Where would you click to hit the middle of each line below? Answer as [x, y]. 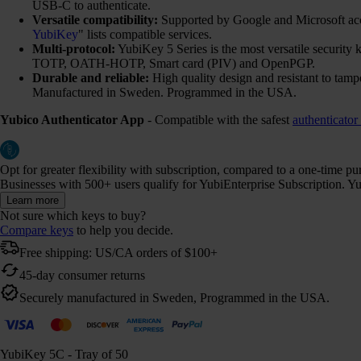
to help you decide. [123, 230]
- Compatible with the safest [218, 119]
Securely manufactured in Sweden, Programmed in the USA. [174, 297]
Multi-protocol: [74, 48]
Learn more [33, 200]
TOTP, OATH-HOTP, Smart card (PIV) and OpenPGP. [174, 63]
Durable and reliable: [91, 77]
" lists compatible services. [145, 34]
